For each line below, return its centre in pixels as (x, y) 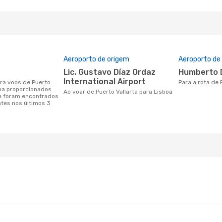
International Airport (105, 82)
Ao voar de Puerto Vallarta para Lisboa (120, 92)
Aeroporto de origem (96, 59)
